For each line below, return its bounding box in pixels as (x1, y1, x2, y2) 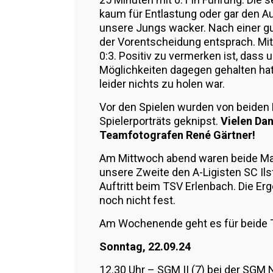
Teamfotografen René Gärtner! (99, 129, 255, 141)
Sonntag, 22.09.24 (99, 240, 193, 253)
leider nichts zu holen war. (99, 77, 225, 90)
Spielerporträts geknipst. (99, 115, 221, 127)
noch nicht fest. (99, 194, 175, 207)
